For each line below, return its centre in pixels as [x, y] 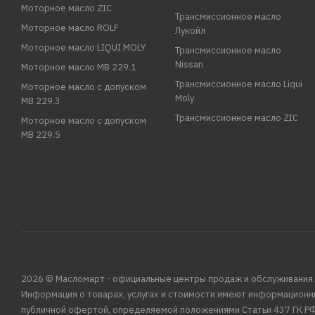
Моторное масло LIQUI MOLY [83, 48]
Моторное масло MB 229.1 [79, 67]
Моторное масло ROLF [70, 28]
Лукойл [191, 31]
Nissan [189, 65]
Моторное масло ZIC [66, 8]
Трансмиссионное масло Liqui [239, 84]
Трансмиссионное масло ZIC [237, 118]
